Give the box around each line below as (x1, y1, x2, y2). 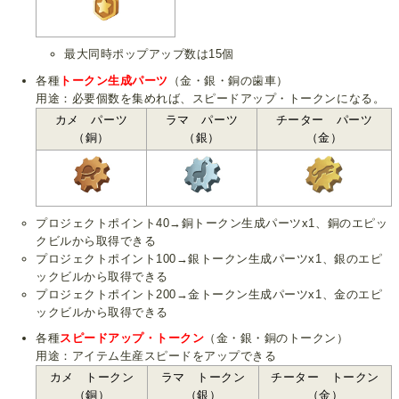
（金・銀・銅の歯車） (167, 73, 289, 87)
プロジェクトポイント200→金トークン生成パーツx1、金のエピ (36, 287, 383, 301)
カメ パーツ (54, 112, 128, 126)
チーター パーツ (275, 112, 373, 126)
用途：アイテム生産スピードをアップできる (36, 348, 277, 362)
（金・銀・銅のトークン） (204, 330, 349, 345)
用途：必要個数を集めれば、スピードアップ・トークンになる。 (36, 91, 386, 105)
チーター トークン (271, 370, 379, 384)
